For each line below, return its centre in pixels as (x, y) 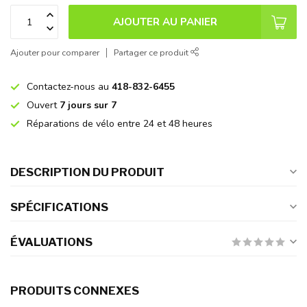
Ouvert (43, 106)
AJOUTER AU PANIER (165, 22)
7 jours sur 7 (88, 106)
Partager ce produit (152, 53)
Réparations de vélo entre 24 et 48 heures (120, 124)
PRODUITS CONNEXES (75, 291)
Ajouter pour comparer (55, 53)
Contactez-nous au (69, 87)
